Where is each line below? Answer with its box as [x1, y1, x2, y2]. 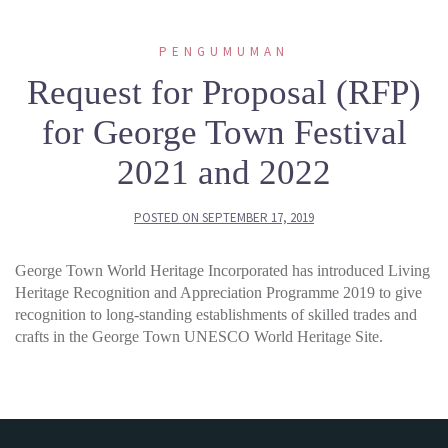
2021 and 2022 [117, 153, 331, 192]
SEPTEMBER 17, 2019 [202, 209, 314, 226]
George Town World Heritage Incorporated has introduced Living [15, 262, 430, 279]
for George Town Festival [41, 113, 407, 152]
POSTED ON [134, 209, 202, 226]
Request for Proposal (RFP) [27, 73, 421, 112]
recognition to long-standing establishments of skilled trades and [15, 306, 417, 323]
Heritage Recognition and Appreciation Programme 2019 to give [15, 284, 422, 301]
